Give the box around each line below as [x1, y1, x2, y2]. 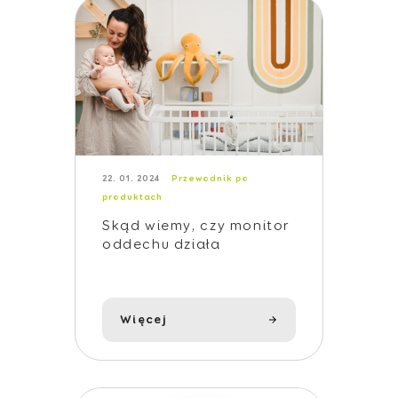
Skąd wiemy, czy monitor [102, 219, 291, 234]
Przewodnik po [171, 174, 250, 183]
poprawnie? [102, 257, 194, 271]
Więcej [120, 314, 168, 326]
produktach [102, 193, 163, 202]
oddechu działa [102, 238, 221, 252]
